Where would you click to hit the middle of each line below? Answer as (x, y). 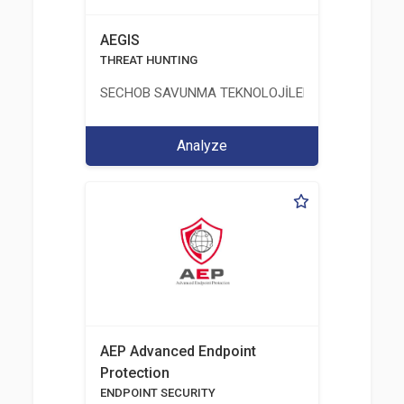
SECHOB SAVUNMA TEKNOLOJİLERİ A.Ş (219, 93)
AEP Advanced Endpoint (178, 351)
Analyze (202, 146)
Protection (134, 373)
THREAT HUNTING (148, 60)
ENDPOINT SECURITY (157, 393)
